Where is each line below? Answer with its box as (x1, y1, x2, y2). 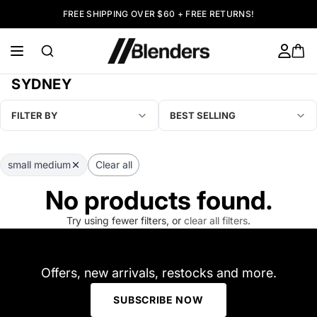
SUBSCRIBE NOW (113, 293, 204, 306)
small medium (7, 158, 71, 171)
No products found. (45, 184, 272, 216)
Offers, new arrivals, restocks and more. (40, 265, 277, 280)
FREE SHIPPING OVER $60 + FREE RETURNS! (62, 8, 255, 19)
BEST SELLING (170, 110, 236, 121)
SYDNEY (11, 76, 72, 93)
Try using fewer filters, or (67, 214, 184, 226)
